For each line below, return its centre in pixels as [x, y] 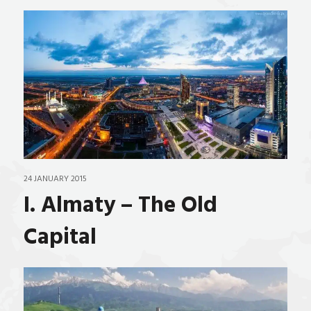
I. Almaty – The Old [120, 206]
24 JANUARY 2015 [55, 179]
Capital [60, 238]
